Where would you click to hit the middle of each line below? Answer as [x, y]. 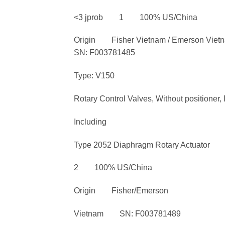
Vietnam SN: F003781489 [127, 213]
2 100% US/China [113, 168]
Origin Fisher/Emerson [121, 191]
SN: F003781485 [104, 53]
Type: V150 [94, 76]
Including [90, 122]
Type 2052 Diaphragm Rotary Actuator [142, 145]
